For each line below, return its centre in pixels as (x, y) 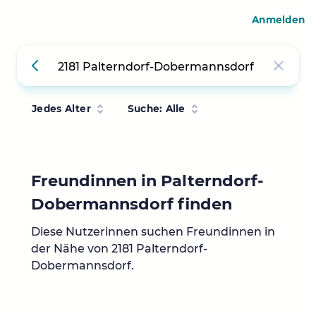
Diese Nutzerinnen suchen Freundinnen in (153, 232)
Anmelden (278, 20)
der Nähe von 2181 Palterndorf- (119, 249)
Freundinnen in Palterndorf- (147, 181)
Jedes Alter (61, 109)
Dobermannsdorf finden (132, 204)
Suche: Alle (156, 109)
